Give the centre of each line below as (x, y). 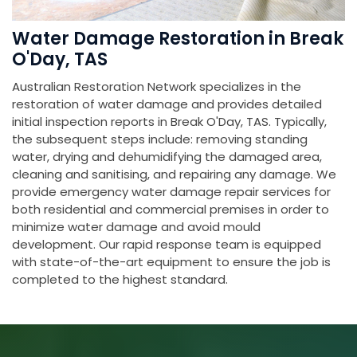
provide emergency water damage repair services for (171, 192)
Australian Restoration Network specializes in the (157, 87)
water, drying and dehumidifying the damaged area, (167, 157)
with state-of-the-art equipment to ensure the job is (171, 262)
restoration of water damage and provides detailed (167, 104)
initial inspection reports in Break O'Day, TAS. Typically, (169, 122)
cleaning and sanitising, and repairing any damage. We (174, 175)
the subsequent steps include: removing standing (160, 139)
